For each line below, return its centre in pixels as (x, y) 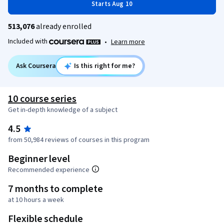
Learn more (128, 42)
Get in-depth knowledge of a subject (63, 110)
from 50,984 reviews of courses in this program (79, 140)
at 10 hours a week (36, 200)
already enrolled (63, 26)
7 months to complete (55, 189)
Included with (28, 41)
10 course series (42, 99)
